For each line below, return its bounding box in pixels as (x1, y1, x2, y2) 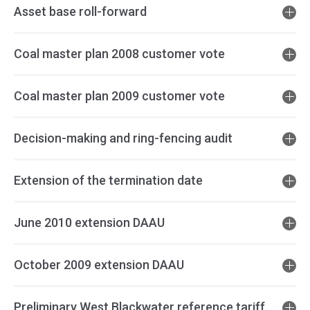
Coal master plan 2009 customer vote (14, 89, 225, 103)
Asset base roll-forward (14, 4, 147, 19)
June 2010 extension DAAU (14, 215, 165, 230)
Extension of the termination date (14, 173, 203, 188)
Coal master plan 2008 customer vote (14, 46, 225, 61)
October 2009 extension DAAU (14, 257, 184, 272)
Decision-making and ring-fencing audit (14, 131, 232, 145)
